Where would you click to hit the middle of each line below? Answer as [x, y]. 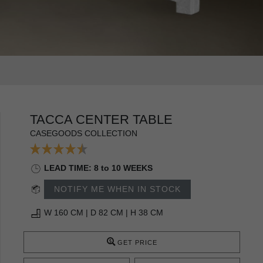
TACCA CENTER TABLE [101, 119]
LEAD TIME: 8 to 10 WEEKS [98, 168]
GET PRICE [137, 242]
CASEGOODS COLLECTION [84, 133]
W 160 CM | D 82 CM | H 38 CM [104, 212]
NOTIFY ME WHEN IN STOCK [117, 189]
